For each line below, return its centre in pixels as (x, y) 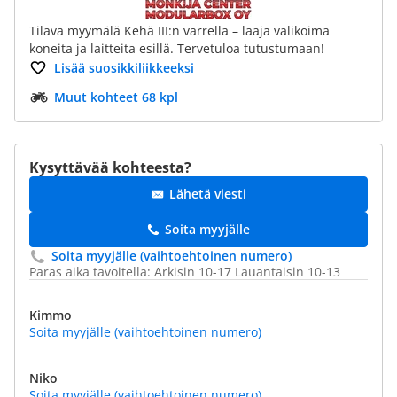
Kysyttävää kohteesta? (110, 167)
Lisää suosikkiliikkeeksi (124, 68)
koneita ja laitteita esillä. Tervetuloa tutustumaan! (177, 48)
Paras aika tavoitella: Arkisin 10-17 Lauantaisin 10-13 (185, 272)
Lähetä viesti (207, 194)
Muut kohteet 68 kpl (116, 97)
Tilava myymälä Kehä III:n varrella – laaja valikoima (179, 31)
